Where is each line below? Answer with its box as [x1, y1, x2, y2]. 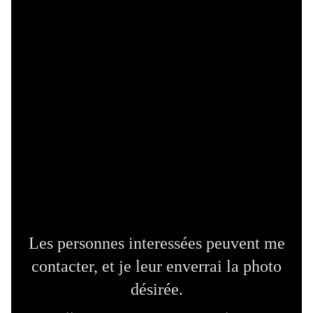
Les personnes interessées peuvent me [28, 234, 285, 253]
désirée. [130, 280, 183, 299]
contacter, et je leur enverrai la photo [31, 257, 282, 276]
